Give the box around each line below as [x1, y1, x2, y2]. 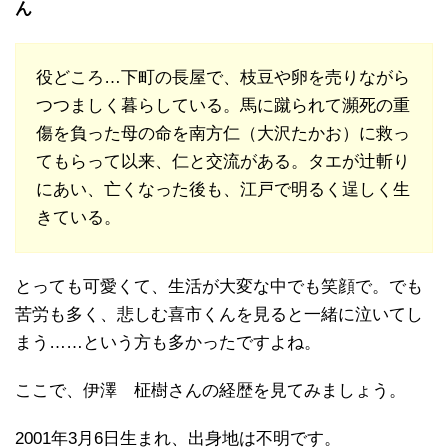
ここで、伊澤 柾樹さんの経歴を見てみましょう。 [15, 380, 406, 400]
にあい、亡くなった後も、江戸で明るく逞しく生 [36, 179, 410, 199]
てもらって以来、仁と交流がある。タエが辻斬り [36, 151, 410, 171]
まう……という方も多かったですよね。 [15, 332, 321, 352]
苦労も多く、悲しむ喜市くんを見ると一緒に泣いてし [15, 304, 423, 324]
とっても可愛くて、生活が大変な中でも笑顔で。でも [15, 276, 423, 296]
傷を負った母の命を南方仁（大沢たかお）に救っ [36, 123, 410, 143]
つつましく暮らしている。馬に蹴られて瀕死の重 [36, 95, 410, 115]
